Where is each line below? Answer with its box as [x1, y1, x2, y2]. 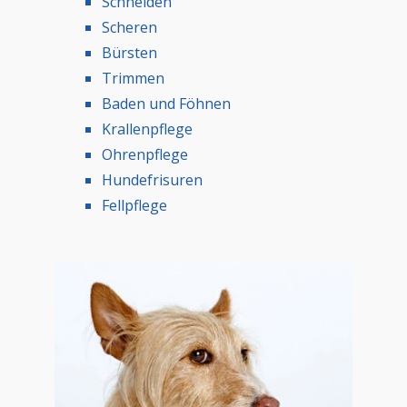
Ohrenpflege [102, 144, 188, 164]
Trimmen [102, 67, 164, 88]
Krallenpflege [102, 118, 193, 139]
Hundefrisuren [102, 169, 203, 190]
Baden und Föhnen [102, 93, 231, 114]
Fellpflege [102, 194, 167, 215]
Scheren [102, 16, 157, 37]
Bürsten [102, 42, 157, 63]
